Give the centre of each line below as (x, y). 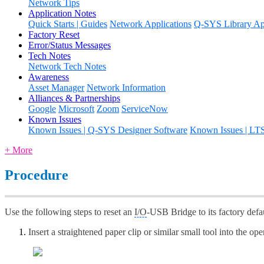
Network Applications (151, 24)
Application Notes (62, 13)
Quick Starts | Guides (68, 24)
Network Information (126, 87)
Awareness (49, 77)
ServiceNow (145, 108)
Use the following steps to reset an (70, 212)
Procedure (37, 175)
